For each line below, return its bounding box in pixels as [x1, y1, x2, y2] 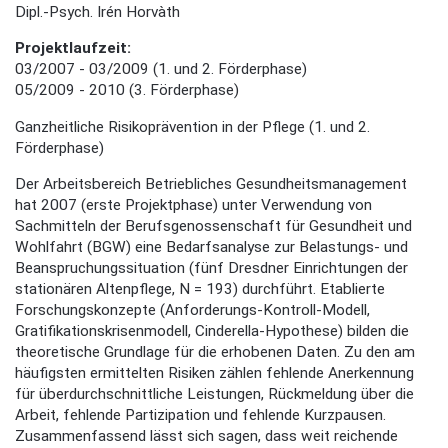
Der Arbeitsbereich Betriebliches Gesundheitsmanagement [15, 175, 407, 194]
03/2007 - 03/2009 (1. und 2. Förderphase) [15, 60, 307, 79]
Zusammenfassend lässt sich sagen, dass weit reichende [15, 427, 398, 446]
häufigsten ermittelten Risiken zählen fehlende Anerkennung [15, 364, 414, 383]
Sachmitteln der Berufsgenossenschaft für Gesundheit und [15, 217, 412, 236]
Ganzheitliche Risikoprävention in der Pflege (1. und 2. [15, 117, 370, 136]
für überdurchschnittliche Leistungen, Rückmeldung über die [15, 385, 414, 404]
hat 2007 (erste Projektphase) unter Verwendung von [15, 196, 372, 215]
